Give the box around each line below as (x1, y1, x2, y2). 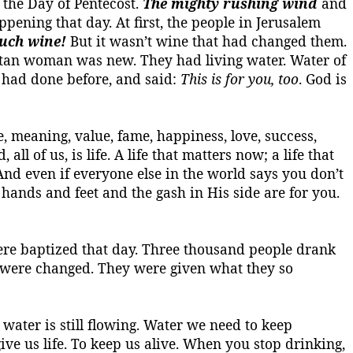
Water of (290, 50, 346, 69)
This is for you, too (180, 69, 299, 88)
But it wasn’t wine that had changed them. (66, 32, 347, 50)
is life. (68, 145, 114, 164)
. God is (299, 69, 347, 88)
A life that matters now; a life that (114, 145, 334, 164)
